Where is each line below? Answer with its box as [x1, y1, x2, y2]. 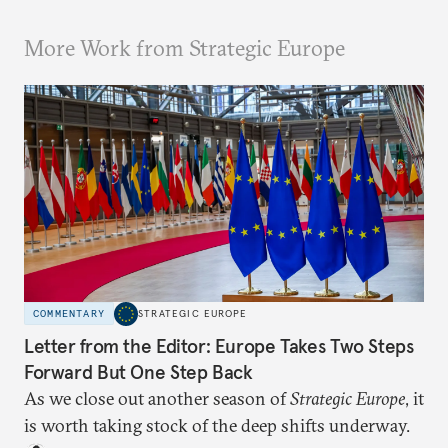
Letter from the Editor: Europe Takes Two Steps [24, 334, 414, 359]
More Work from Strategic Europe [24, 34, 345, 62]
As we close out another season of [24, 387, 290, 411]
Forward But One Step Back [24, 360, 253, 385]
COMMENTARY [33, 307, 105, 321]
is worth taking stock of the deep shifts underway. [24, 414, 410, 438]
